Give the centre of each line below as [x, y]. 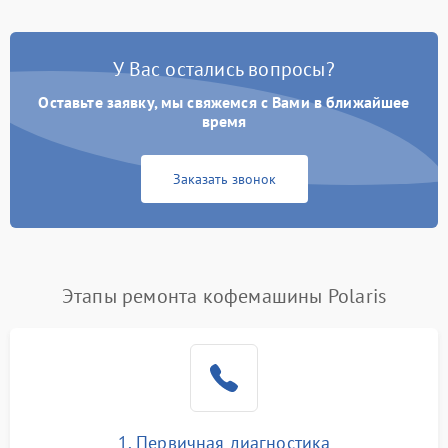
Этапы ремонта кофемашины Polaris [224, 296]
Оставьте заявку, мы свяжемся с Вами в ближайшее [224, 102]
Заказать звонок [224, 179]
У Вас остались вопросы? [224, 69]
